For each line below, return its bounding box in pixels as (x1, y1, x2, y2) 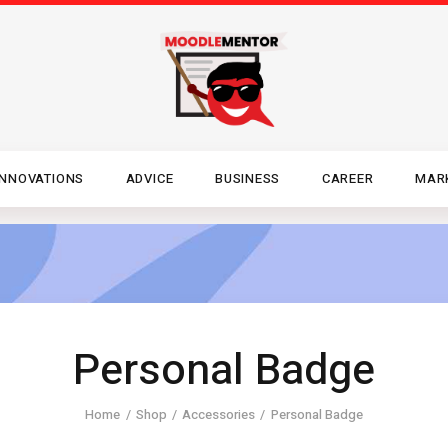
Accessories (182, 405, 256, 424)
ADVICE (125, 169, 174, 189)
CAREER (321, 169, 374, 189)
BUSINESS (214, 169, 281, 189)
